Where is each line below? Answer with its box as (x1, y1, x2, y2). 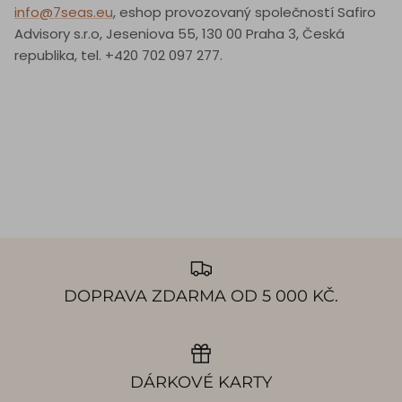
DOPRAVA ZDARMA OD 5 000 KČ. (64, 285, 338, 307)
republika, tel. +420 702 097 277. (14, 46, 223, 66)
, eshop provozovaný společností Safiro (113, 3, 376, 22)
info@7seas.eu (14, 3, 113, 22)
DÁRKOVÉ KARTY (130, 371, 272, 393)
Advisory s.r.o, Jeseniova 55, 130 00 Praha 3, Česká (14, 24, 345, 44)
